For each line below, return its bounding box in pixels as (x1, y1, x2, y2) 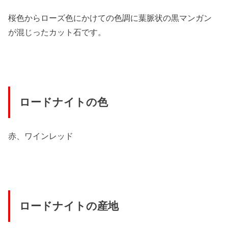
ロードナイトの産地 (19, 200, 119, 213)
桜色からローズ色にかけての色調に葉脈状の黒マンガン (8, 13, 212, 23)
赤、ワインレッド (8, 131, 74, 141)
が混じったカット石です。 (8, 27, 106, 37)
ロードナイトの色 (19, 96, 108, 109)
